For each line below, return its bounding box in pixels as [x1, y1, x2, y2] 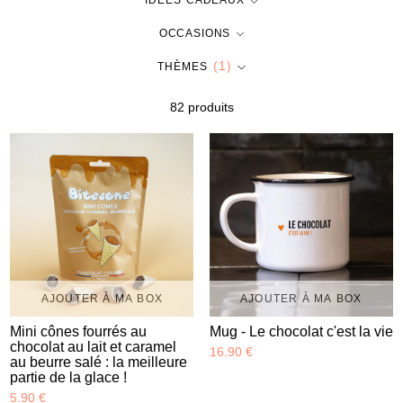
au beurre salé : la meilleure [10, 354, 188, 371]
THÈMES [157, 59, 208, 73]
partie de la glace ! [10, 370, 128, 386]
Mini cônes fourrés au [10, 324, 148, 340]
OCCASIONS [158, 26, 231, 40]
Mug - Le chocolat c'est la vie [209, 324, 393, 340]
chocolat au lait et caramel [10, 339, 177, 355]
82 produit [169, 100, 228, 115]
